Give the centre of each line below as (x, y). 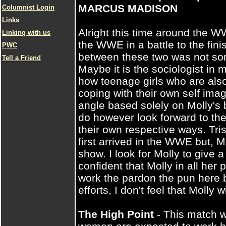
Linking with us (26, 33)
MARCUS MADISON (128, 8)
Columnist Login (28, 7)
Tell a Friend (21, 58)
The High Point (116, 214)
